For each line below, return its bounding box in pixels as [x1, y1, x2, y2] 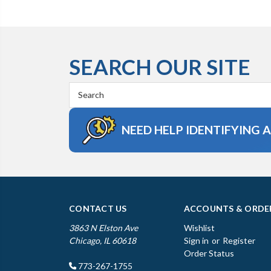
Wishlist [183, 222, 215, 233]
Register [222, 235, 255, 246]
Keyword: [69, 96, 106, 106]
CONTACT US [69, 203, 127, 214]
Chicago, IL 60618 [69, 235, 136, 246]
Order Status [183, 247, 234, 258]
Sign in [183, 235, 209, 246]
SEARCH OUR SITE [69, 53, 250, 79]
